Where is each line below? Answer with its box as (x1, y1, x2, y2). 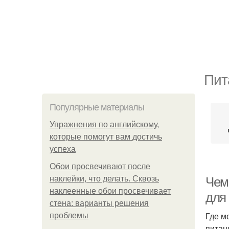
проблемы (50, 211, 88, 220)
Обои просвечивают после (50, 162, 150, 171)
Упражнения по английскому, (50, 120, 159, 129)
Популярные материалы (50, 102, 144, 112)
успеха (50, 145, 76, 153)
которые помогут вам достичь (50, 132, 162, 141)
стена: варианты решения (50, 199, 149, 208)
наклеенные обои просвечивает (50, 187, 171, 195)
